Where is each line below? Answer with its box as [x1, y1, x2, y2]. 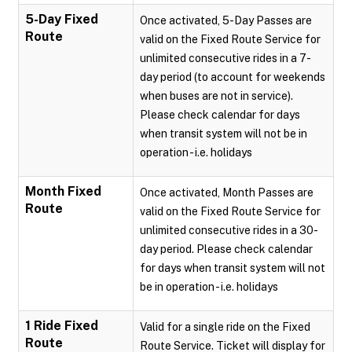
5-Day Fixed [25, 12, 98, 27]
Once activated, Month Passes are [140, 186, 313, 199]
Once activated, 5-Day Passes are [140, 14, 312, 27]
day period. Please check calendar [140, 243, 313, 255]
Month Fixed [25, 184, 101, 199]
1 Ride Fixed [25, 318, 98, 333]
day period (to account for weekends [140, 71, 325, 83]
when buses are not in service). [140, 90, 293, 102]
